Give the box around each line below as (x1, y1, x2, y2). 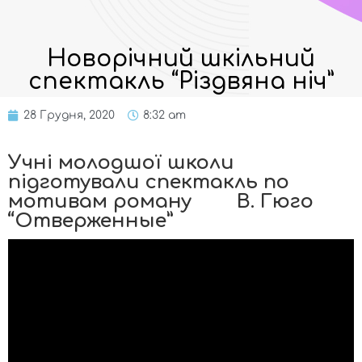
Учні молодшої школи (8, 152, 234, 175)
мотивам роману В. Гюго (8, 191, 319, 213)
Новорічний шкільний (47, 46, 315, 73)
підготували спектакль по (8, 171, 289, 194)
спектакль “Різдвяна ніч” (27, 69, 335, 95)
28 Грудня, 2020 (23, 109, 115, 122)
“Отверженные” (8, 210, 173, 233)
